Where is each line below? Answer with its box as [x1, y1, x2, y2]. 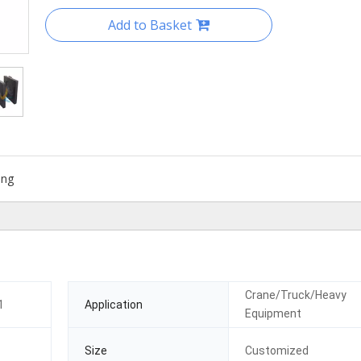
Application [85, 297, 143, 311]
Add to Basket [108, 16, 192, 34]
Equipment [245, 307, 302, 320]
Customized [245, 343, 309, 357]
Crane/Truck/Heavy [245, 288, 347, 301]
